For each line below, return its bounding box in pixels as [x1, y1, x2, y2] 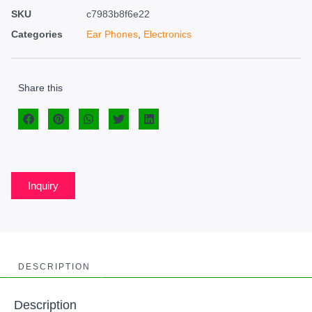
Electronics [143, 29, 192, 40]
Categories [11, 29, 63, 40]
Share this [18, 82, 63, 94]
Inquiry [28, 180, 58, 192]
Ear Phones [86, 29, 138, 40]
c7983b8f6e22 [86, 8, 150, 20]
